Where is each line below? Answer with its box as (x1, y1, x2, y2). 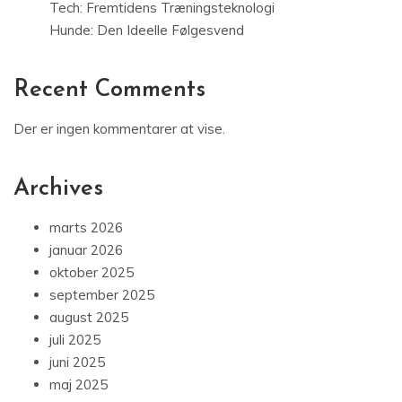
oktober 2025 (49, 264, 134, 282)
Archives (13, 177, 103, 202)
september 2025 (49, 286, 154, 304)
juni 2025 (49, 354, 105, 371)
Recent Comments (13, 78, 205, 103)
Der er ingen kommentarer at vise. (13, 120, 225, 138)
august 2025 (49, 309, 128, 327)
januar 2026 (49, 241, 123, 259)
